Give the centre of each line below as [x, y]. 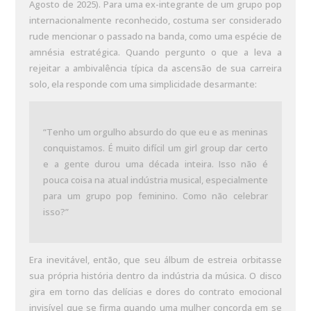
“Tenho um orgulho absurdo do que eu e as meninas [155, 132]
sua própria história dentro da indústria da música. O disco [155, 276]
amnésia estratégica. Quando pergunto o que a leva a [155, 52]
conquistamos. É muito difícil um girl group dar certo [155, 148]
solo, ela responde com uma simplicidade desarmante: [144, 84]
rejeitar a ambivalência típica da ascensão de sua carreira [155, 68]
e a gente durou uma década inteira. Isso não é [155, 164]
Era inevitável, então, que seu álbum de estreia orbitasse [155, 260]
